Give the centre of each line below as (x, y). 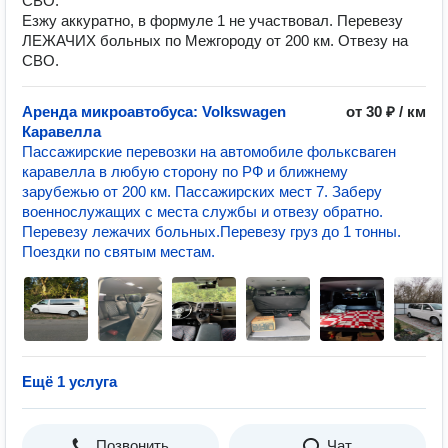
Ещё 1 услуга (69, 381)
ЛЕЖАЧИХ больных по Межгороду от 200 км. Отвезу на (215, 40)
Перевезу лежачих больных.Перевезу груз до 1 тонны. (211, 231)
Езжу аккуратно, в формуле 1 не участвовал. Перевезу (212, 20)
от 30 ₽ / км (386, 111)
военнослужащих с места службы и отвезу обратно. (202, 211)
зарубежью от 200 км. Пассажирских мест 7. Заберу (202, 191)
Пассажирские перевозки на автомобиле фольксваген (209, 151)
